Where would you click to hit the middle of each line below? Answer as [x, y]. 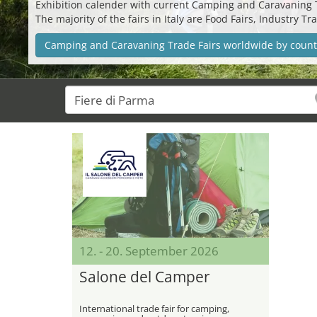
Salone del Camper [145, 277]
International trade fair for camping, [154, 309]
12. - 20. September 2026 [149, 251]
